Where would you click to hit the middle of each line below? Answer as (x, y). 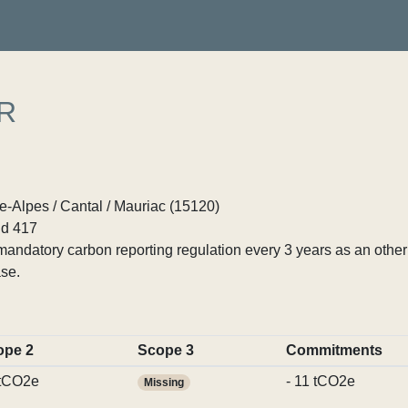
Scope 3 (165, 350)
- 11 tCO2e (320, 381)
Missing (163, 382)
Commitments (334, 350)
